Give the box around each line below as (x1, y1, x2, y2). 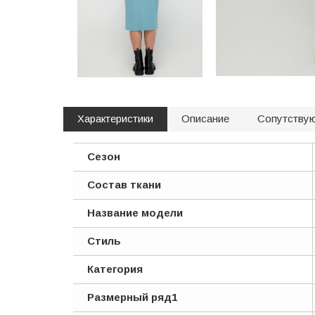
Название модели (87, 207, 183, 219)
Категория (87, 263, 143, 275)
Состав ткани (87, 179, 161, 191)
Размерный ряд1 (87, 291, 177, 303)
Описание (181, 112, 229, 124)
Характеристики (77, 112, 153, 124)
